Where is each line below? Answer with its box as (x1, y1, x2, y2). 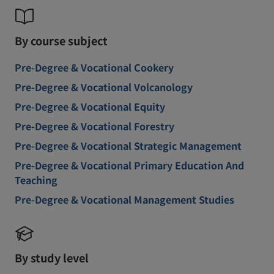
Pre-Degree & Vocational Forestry (15, 119, 174, 133)
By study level (15, 250, 89, 265)
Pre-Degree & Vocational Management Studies (15, 192, 234, 207)
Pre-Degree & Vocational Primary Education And (15, 158, 244, 172)
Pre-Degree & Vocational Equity (15, 99, 165, 114)
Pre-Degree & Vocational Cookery (15, 60, 174, 75)
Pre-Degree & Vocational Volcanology (15, 80, 193, 94)
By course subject (15, 32, 108, 48)
